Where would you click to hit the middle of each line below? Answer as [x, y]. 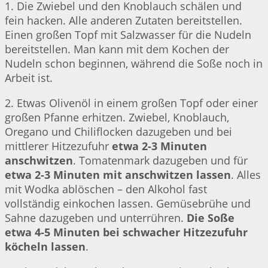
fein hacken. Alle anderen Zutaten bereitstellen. [124, 21]
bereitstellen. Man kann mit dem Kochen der [117, 49]
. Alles [246, 175]
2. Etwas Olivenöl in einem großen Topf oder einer [131, 103]
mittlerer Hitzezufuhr [58, 146]
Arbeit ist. [29, 78]
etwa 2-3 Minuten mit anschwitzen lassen [118, 175]
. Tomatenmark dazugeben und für [160, 161]
